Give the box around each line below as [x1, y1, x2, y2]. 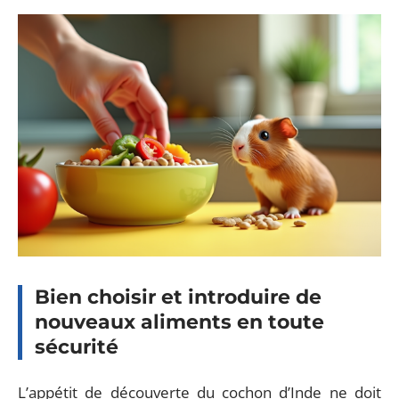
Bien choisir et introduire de [35, 284, 322, 309]
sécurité [35, 334, 118, 359]
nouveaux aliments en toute [35, 309, 324, 334]
